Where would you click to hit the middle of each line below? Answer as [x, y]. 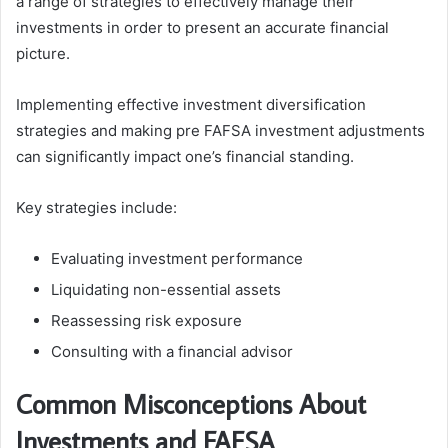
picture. [43, 53]
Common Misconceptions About [191, 403]
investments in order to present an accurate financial [202, 27]
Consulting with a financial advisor [172, 351]
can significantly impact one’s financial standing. [185, 156]
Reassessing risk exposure [146, 320]
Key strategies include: [96, 207]
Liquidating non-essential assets [166, 289]
